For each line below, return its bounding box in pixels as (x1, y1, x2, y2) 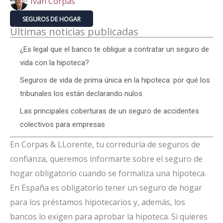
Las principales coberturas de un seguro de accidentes (20, 106, 199, 115)
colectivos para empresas (20, 119, 105, 129)
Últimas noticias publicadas (10, 24, 138, 38)
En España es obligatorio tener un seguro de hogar (10, 182, 202, 193)
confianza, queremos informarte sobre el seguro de (10, 153, 203, 164)
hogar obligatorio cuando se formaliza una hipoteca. (10, 167, 206, 179)
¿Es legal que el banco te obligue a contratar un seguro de (20, 44, 209, 54)
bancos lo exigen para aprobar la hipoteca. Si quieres (10, 211, 208, 222)
